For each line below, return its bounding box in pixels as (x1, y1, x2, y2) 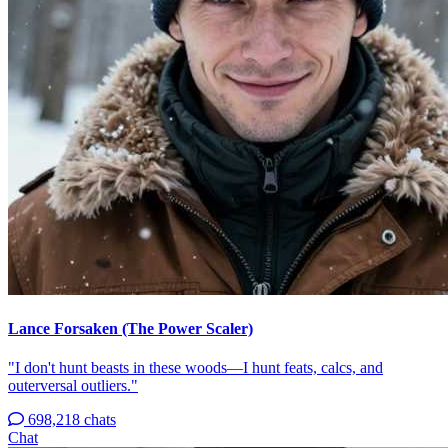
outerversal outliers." (8, 377, 138, 395)
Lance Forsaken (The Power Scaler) (8, 320, 253, 338)
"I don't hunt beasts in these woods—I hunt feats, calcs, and (8, 359, 383, 377)
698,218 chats (28, 411, 116, 429)
